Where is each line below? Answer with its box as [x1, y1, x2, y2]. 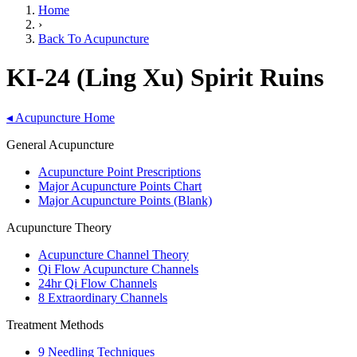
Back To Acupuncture [38, 32, 149, 45]
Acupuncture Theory [6, 220, 112, 234]
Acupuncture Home [13, 110, 115, 124]
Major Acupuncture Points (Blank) [38, 193, 212, 207]
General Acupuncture [6, 137, 114, 151]
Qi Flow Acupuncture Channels [38, 261, 198, 276]
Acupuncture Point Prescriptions [38, 164, 201, 178]
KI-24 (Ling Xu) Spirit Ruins [6, 63, 324, 92]
